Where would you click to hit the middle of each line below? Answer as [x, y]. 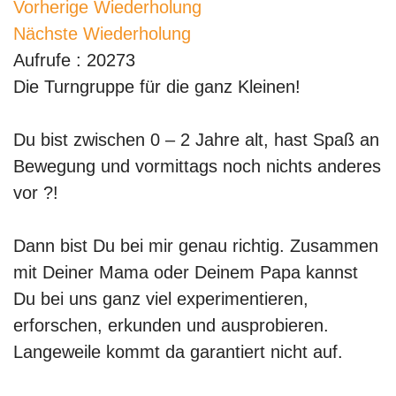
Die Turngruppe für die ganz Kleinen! [157, 87]
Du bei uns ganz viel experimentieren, [161, 299]
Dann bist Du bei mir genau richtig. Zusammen [196, 246]
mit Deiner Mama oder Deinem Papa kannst [186, 272]
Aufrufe [42, 60]
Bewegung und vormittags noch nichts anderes [197, 166]
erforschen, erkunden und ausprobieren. [171, 325]
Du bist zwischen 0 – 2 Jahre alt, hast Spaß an [196, 140]
